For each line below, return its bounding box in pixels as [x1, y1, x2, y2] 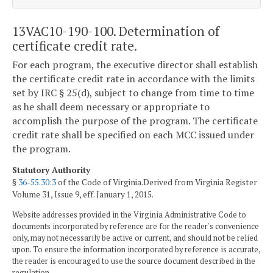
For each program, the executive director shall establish [12, 58, 258, 72]
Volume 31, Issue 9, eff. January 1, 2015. [12, 188, 154, 200]
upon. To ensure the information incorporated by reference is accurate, [12, 244, 260, 255]
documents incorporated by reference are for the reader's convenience [12, 221, 259, 232]
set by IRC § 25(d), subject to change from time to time [12, 86, 254, 100]
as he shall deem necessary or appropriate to [12, 100, 210, 114]
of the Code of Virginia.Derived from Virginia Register [56, 176, 257, 188]
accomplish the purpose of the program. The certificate [12, 114, 258, 128]
